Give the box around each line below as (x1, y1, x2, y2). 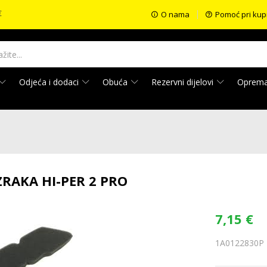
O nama (160, 9, 190, 20)
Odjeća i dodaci (19, 76, 81, 88)
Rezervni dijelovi (151, 76, 216, 88)
